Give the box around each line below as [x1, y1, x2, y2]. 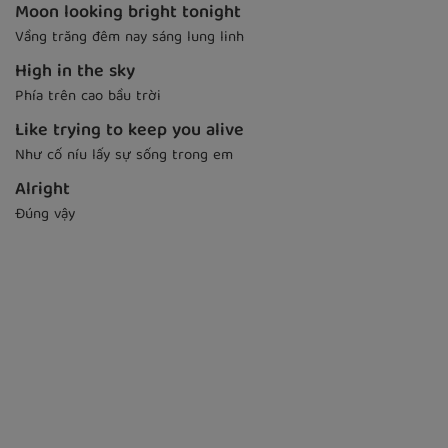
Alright [15, 175, 70, 207]
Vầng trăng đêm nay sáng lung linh [15, 25, 244, 52]
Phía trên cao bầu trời [15, 84, 161, 111]
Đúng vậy [15, 202, 75, 229]
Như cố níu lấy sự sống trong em [15, 143, 233, 170]
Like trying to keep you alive [15, 116, 244, 148]
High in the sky [15, 57, 135, 89]
